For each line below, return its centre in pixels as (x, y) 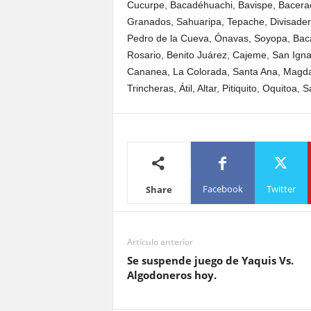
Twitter (281, 188)
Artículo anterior (160, 242)
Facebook (222, 188)
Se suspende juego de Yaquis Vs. (210, 260)
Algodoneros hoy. (171, 275)
